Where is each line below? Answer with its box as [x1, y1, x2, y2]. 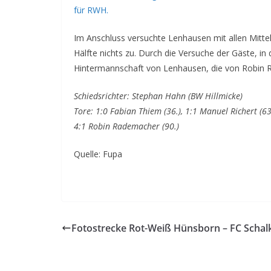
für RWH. [74, 4, 108, 16]
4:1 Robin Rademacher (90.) [74, 120, 179, 132]
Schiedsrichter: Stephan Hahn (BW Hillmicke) [74, 90, 245, 102]
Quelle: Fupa [74, 148, 122, 160]
